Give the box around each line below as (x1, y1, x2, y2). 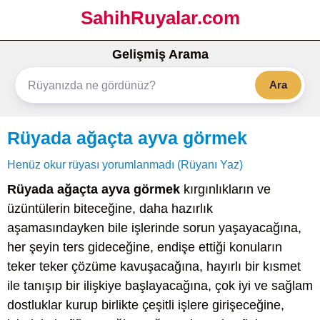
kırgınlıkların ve (180, 182, 271, 196)
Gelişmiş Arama (111, 47, 209, 61)
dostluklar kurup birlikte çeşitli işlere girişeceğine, (7, 298, 284, 312)
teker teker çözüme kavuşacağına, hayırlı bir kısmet (7, 259, 301, 274)
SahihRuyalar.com (80, 7, 240, 29)
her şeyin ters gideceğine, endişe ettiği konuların (7, 240, 282, 254)
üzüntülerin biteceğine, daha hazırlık (7, 201, 213, 216)
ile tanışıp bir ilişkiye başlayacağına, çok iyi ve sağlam (7, 279, 313, 293)
